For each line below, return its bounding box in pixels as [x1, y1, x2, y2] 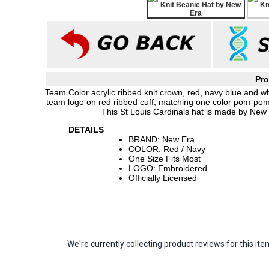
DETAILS [68, 125, 104, 134]
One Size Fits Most [128, 154, 201, 163]
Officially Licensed [128, 173, 197, 183]
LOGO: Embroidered [128, 163, 207, 173]
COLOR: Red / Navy [128, 144, 205, 154]
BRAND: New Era [128, 134, 195, 144]
